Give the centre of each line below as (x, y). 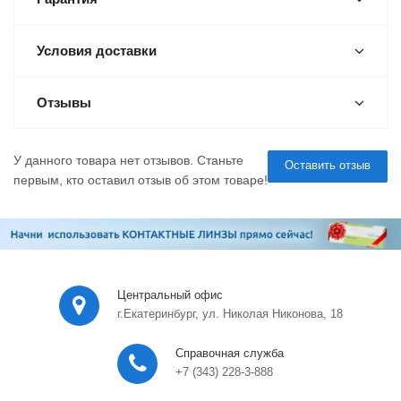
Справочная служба (230, 353)
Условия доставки (97, 51)
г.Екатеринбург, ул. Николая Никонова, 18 (230, 314)
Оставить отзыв (328, 165)
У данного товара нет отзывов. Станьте (128, 160)
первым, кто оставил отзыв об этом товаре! (141, 180)
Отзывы (64, 102)
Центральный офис (170, 295)
